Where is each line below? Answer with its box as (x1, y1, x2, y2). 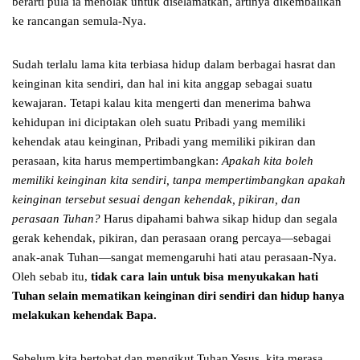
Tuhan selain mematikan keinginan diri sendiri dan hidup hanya (12, 289, 345, 303)
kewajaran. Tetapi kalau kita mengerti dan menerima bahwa (12, 96, 311, 110)
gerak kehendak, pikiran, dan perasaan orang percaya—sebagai (12, 231, 331, 245)
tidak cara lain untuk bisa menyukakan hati (91, 270, 318, 284)
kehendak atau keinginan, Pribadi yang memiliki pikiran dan (12, 135, 316, 149)
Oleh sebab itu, (12, 270, 91, 284)
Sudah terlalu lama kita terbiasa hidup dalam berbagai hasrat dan (12, 58, 336, 72)
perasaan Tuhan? (12, 212, 100, 226)
